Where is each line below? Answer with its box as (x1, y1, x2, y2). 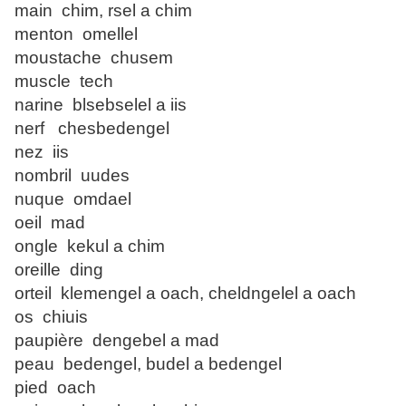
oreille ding (14, 260, 103, 280)
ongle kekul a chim (14, 237, 165, 256)
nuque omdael (14, 189, 131, 209)
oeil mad (14, 213, 85, 233)
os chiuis (14, 307, 88, 327)
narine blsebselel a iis (14, 95, 187, 115)
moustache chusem (14, 48, 173, 68)
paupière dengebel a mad (14, 331, 219, 351)
